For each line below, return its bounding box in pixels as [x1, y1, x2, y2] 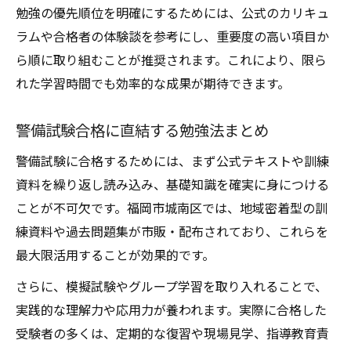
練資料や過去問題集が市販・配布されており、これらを [16, 222, 328, 241]
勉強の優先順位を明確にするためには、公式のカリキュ [16, 3, 329, 22]
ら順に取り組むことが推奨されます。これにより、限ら [16, 50, 327, 69]
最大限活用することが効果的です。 [16, 245, 215, 264]
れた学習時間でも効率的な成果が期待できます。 [16, 74, 290, 92]
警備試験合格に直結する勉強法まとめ [16, 118, 269, 141]
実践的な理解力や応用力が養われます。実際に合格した [16, 300, 327, 319]
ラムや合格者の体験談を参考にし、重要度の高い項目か [16, 27, 329, 45]
